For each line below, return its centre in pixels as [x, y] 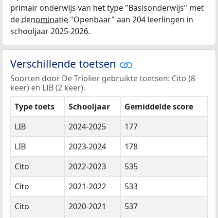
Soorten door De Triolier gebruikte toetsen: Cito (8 [103, 78]
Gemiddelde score [159, 106]
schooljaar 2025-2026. [50, 31]
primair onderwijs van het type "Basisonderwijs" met [107, 8]
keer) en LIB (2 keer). [48, 87]
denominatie [45, 19]
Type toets [35, 106]
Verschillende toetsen [64, 63]
